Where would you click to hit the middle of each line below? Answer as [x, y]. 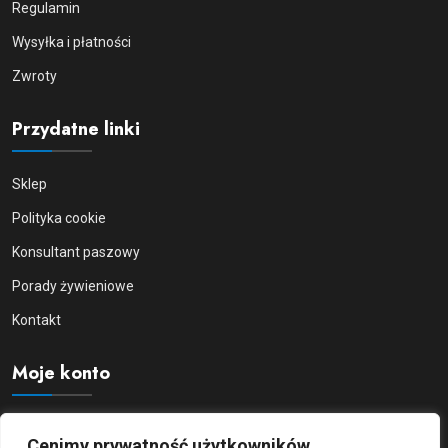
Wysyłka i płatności [71, 41]
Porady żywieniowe [73, 285]
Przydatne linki [76, 128]
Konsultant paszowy [76, 251]
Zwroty [34, 75]
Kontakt [36, 319]
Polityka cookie [59, 217]
